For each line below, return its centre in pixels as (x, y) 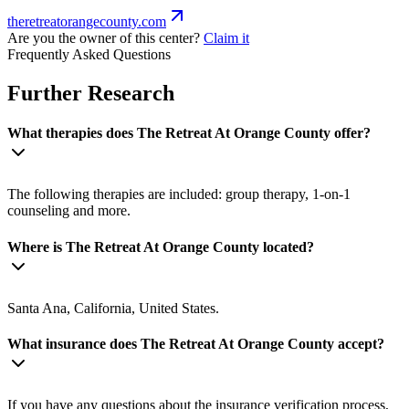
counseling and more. (69, 211)
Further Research (91, 93)
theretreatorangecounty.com (87, 21)
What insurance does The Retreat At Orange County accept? (196, 344)
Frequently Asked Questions (89, 54)
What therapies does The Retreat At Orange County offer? (189, 133)
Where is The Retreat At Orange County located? (161, 246)
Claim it (226, 37)
